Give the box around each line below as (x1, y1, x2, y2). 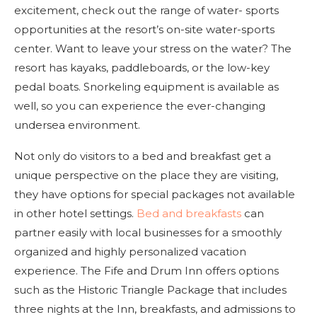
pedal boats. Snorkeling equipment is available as (14, 79, 279, 93)
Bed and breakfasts (137, 206, 241, 220)
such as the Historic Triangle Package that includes (14, 282, 287, 296)
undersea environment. (14, 117, 140, 132)
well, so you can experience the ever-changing (14, 98, 265, 113)
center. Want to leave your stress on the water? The (14, 41, 292, 55)
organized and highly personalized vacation (14, 244, 246, 258)
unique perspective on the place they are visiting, (14, 168, 278, 182)
